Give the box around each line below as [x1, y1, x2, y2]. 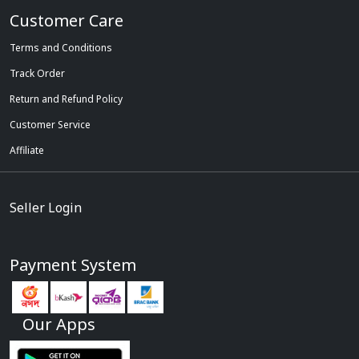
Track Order [10, 67, 65, 80]
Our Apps [22, 313, 95, 335]
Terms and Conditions [10, 41, 112, 54]
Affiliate [10, 143, 44, 157]
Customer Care [10, 10, 123, 31]
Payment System [10, 254, 136, 276]
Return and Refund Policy [10, 92, 123, 106]
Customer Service [10, 118, 91, 131]
